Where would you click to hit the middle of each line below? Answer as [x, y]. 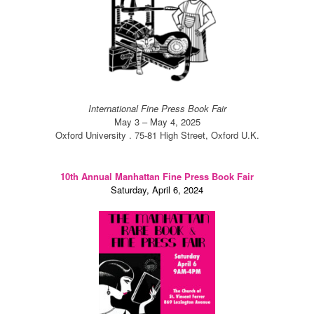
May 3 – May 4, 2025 [157, 122]
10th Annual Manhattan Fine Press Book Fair [157, 177]
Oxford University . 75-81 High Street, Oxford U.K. [157, 135]
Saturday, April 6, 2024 [157, 190]
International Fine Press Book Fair [157, 109]
